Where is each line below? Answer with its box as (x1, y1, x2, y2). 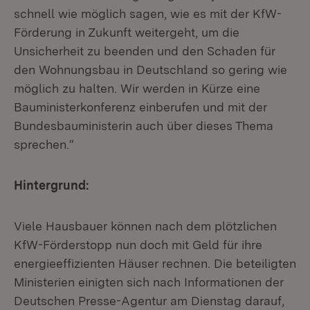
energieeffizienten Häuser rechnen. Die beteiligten (14, 256, 296, 271)
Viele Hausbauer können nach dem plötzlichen (14, 219, 277, 233)
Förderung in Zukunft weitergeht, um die (14, 25, 239, 39)
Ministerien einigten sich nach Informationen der (14, 275, 284, 289)
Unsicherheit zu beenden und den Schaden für (14, 44, 275, 58)
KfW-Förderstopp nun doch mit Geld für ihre (14, 237, 262, 252)
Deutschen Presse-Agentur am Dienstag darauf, (14, 293, 284, 308)
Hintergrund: (14, 178, 89, 192)
